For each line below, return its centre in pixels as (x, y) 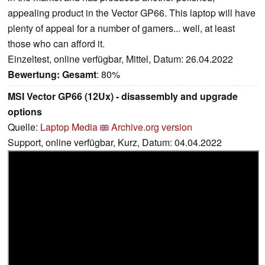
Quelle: (24, 127)
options (25, 111)
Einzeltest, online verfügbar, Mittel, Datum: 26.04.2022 (120, 59)
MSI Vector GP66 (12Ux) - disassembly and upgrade (123, 96)
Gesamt (79, 74)
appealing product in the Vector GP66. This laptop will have (132, 12)
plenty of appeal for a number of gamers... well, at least (121, 28)
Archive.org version (152, 127)
